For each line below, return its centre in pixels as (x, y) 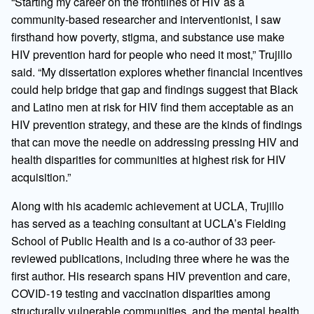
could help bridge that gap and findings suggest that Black (155, 89)
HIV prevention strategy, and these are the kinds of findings (157, 124)
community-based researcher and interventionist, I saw (146, 19)
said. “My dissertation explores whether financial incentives (157, 71)
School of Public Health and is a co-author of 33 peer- (143, 240)
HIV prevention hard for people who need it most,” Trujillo (152, 54)
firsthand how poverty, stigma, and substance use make (148, 36)
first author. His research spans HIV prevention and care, (151, 275)
